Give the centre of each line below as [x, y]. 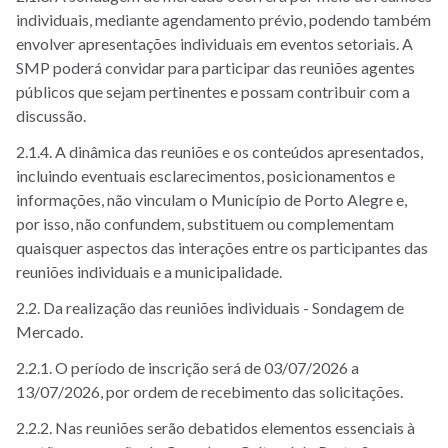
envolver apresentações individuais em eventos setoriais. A [214, 43]
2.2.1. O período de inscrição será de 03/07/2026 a [187, 367]
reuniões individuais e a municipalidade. [149, 271]
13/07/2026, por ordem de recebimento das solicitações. [209, 391]
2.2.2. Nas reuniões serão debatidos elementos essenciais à [215, 427]
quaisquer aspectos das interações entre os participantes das [222, 247]
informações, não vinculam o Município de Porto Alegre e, [211, 199]
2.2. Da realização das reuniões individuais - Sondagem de [210, 307]
